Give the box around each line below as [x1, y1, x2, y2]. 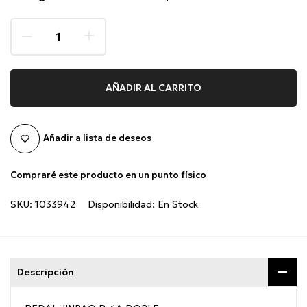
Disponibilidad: [88, 197, 158, 210]
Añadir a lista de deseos [43, 132, 151, 145]
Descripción [17, 265, 74, 278]
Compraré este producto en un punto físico [10, 169, 206, 181]
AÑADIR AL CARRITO [106, 82, 201, 95]
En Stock [158, 197, 198, 210]
